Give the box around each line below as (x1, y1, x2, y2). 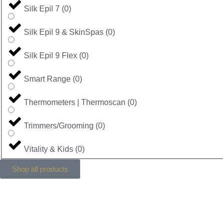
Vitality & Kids (24, 144, 73, 153)
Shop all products (12, 164, 68, 173)
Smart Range (24, 74, 71, 83)
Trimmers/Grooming (24, 121, 94, 130)
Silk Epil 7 (24, 4, 60, 13)
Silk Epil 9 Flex (24, 51, 77, 60)
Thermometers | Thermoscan (24, 98, 125, 107)
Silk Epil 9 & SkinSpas (24, 27, 104, 36)
